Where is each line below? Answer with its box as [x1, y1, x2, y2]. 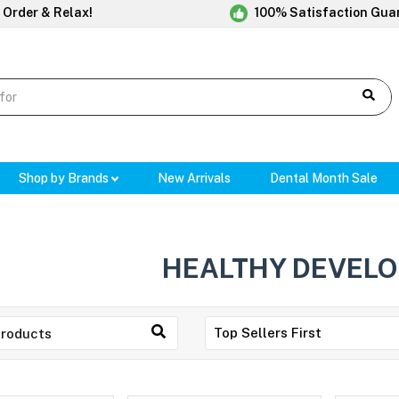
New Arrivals [158, 171, 232, 186]
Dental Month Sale [270, 171, 379, 186]
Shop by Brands [18, 171, 111, 186]
